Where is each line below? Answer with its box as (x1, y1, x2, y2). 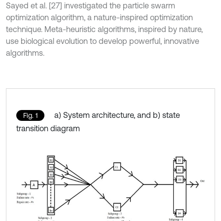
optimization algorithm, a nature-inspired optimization (6, 13, 193, 22)
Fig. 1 (23, 111, 37, 119)
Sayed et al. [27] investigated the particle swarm (6, 1, 175, 10)
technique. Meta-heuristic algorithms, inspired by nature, (6, 25, 203, 34)
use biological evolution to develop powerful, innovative (6, 37, 199, 45)
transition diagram (16, 124, 80, 133)
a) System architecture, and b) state (54, 110, 180, 119)
